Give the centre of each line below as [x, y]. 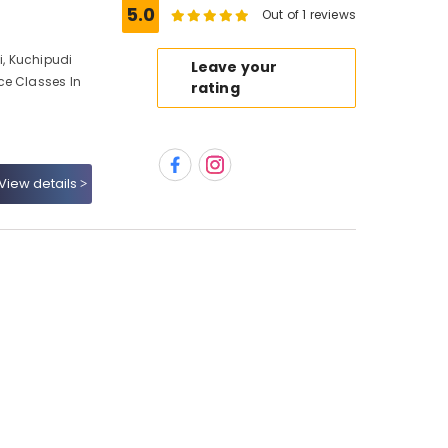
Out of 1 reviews [309, 14]
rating [215, 88]
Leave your [234, 67]
